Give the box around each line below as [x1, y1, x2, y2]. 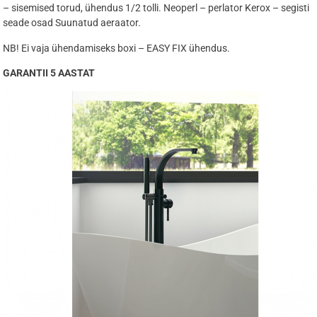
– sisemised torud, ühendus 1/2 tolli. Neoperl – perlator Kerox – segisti [2, 2, 309, 14]
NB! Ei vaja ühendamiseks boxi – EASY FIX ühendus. [2, 42, 230, 54]
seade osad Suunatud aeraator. [2, 17, 141, 29]
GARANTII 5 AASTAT [2, 67, 95, 79]
